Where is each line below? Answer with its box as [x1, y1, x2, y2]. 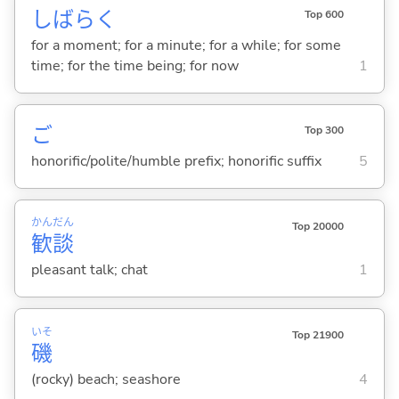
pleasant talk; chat [30, 260, 148, 281]
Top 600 [304, 7, 344, 22]
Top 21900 [291, 327, 344, 342]
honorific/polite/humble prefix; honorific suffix [30, 151, 322, 172]
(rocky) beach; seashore [30, 369, 181, 389]
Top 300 [304, 123, 344, 138]
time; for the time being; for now [30, 55, 239, 76]
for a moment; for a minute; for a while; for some [30, 35, 341, 55]
